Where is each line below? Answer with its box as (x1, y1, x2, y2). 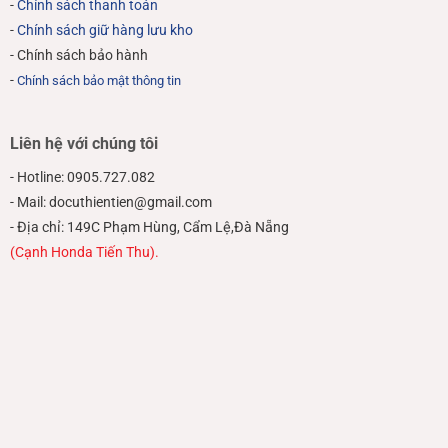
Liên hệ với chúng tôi (9, 133, 158, 153)
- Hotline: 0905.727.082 (9, 168, 155, 186)
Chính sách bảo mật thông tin (16, 73, 181, 89)
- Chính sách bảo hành (9, 47, 148, 65)
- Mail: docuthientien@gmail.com (9, 193, 212, 211)
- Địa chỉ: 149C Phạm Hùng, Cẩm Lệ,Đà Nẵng (9, 218, 289, 236)
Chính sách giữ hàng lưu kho (16, 22, 193, 40)
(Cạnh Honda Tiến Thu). (9, 243, 159, 261)
